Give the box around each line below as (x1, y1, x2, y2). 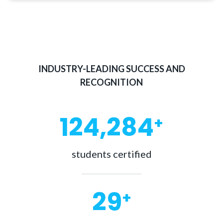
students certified (71, 148, 152, 160)
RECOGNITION (80, 77, 143, 88)
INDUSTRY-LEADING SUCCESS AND (38, 63, 185, 74)
